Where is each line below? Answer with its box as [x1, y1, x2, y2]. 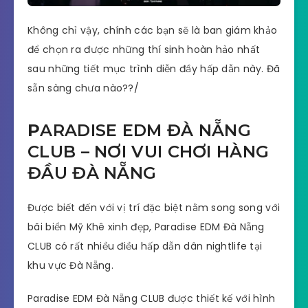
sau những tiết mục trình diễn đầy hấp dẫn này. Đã [27, 61, 280, 76]
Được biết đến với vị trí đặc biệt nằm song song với [27, 200, 280, 214]
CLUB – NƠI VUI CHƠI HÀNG [27, 142, 269, 162]
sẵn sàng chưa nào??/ [27, 80, 139, 95]
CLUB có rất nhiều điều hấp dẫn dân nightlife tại [27, 239, 263, 253]
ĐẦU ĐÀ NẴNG [27, 163, 157, 184]
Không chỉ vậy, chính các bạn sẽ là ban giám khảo [27, 23, 278, 37]
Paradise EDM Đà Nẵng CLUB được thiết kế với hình [27, 291, 276, 306]
